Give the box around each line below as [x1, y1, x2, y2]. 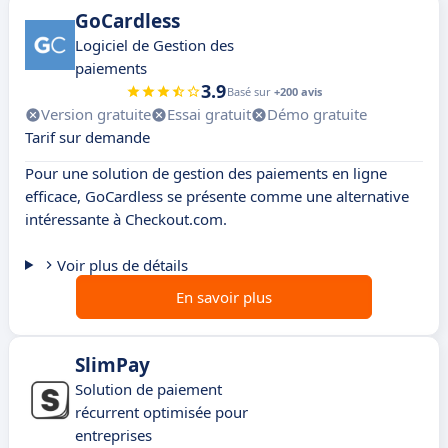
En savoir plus [176, 287, 272, 308]
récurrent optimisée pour [75, 402, 248, 423]
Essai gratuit [167, 104, 251, 125]
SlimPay [75, 352, 150, 379]
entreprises [75, 425, 152, 446]
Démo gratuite [267, 104, 367, 125]
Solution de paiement [75, 379, 222, 400]
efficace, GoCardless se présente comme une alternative [25, 186, 409, 207]
